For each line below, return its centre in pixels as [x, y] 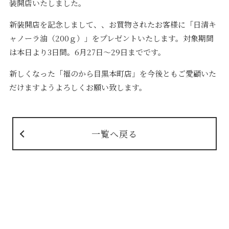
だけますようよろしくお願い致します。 [78, 87]
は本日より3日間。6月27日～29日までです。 [87, 52]
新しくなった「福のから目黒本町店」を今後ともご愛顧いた [112, 74]
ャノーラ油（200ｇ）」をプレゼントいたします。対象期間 [111, 38]
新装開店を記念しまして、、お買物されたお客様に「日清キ [112, 25]
